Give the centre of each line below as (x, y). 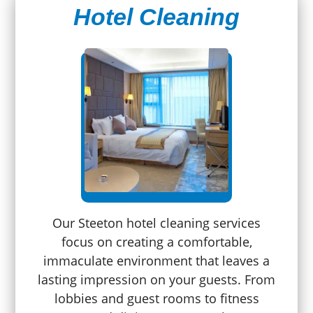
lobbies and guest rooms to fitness (156, 299)
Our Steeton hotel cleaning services (156, 223)
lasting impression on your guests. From (156, 280)
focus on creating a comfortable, (156, 242)
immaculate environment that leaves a (156, 261)
